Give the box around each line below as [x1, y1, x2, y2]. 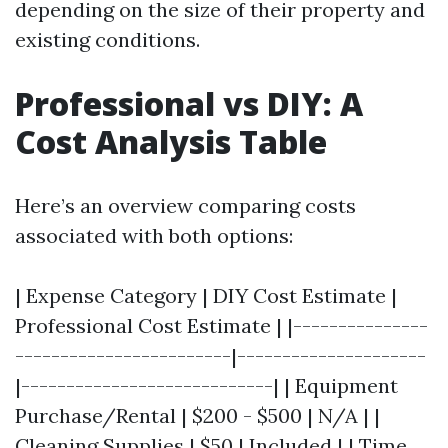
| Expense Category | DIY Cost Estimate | [15, 283, 397, 308]
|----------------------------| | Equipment [15, 373, 398, 398]
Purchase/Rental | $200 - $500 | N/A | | [15, 403, 380, 428]
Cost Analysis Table [15, 120, 327, 163]
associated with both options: [15, 223, 293, 248]
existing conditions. [15, 27, 200, 52]
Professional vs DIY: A [15, 82, 363, 125]
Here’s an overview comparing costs [15, 193, 356, 218]
